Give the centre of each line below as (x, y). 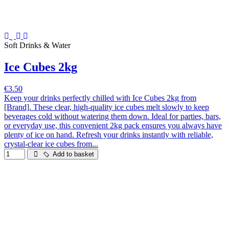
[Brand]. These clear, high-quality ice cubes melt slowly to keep (107, 107)
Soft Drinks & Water (37, 45)
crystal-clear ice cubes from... (51, 144)
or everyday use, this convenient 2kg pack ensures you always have (113, 125)
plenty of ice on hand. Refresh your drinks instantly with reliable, (109, 135)
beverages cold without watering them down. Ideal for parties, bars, (112, 116)
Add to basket (73, 154)
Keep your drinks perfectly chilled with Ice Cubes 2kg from (100, 98)
